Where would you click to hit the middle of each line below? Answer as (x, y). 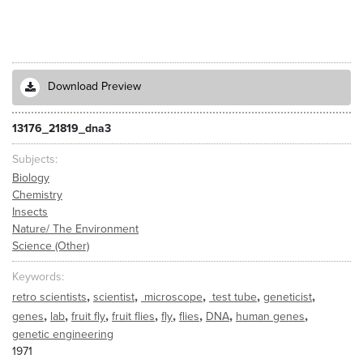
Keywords (37, 277)
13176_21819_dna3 (62, 128)
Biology (31, 177)
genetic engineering (63, 334)
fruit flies (133, 316)
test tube (233, 297)
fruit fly (88, 316)
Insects (30, 211)
